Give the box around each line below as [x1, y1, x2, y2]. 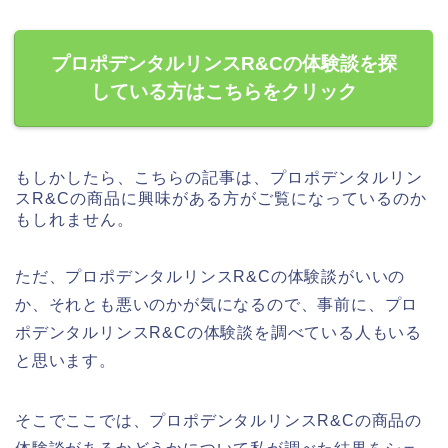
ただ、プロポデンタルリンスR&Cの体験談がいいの [15, 268, 406, 286]
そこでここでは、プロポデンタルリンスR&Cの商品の [15, 412, 422, 430]
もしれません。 [15, 211, 134, 229]
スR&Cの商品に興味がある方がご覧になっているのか [15, 190, 427, 208]
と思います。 [15, 352, 116, 370]
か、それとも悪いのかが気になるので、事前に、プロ [15, 296, 419, 314]
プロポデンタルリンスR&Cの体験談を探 [51, 53, 397, 75]
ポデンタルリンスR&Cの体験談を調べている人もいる [15, 324, 423, 342]
